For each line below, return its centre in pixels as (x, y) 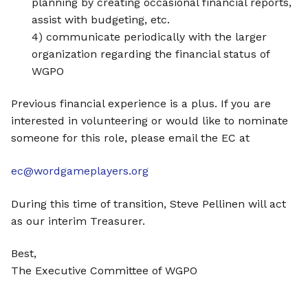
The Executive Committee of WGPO (104, 271)
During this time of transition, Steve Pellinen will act (148, 203)
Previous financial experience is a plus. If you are (141, 104)
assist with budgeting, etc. (101, 19)
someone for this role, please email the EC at (130, 138)
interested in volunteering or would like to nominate (150, 121)
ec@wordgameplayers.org (80, 171)
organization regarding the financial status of (151, 54)
